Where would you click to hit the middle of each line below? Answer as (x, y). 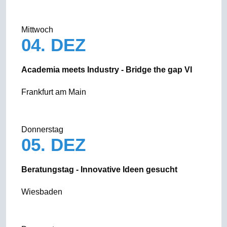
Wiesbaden (42, 192)
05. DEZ (56, 145)
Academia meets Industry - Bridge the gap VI (106, 70)
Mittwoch (37, 30)
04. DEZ (56, 45)
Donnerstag (42, 129)
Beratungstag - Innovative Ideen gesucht (99, 169)
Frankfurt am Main (53, 92)
